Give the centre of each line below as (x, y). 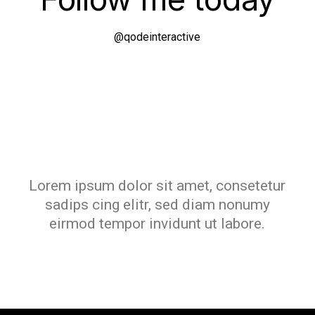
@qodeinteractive (157, 37)
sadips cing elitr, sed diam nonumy (157, 205)
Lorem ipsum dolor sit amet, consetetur (157, 186)
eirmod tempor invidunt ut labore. (157, 224)
